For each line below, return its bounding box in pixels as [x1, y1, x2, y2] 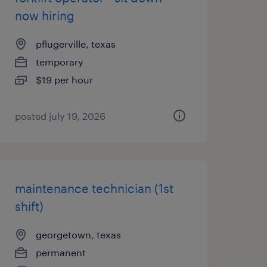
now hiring [14, 8, 74, 23]
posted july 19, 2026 [14, 110, 105, 122]
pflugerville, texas [35, 38, 116, 49]
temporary [35, 56, 83, 67]
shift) [14, 199, 44, 213]
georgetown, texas [35, 229, 121, 240]
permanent [35, 247, 86, 258]
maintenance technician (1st [14, 181, 173, 195]
